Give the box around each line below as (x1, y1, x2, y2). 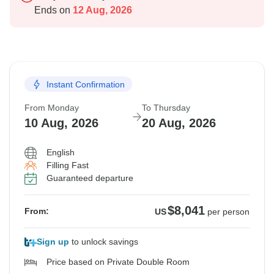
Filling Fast (46, 160, 89, 171)
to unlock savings (69, 237, 138, 247)
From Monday (24, 103, 79, 113)
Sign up (37, 237, 69, 247)
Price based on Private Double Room (46, 257, 190, 267)
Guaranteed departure (46, 173, 133, 183)
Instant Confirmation (46, 79, 125, 89)
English (46, 147, 75, 158)
